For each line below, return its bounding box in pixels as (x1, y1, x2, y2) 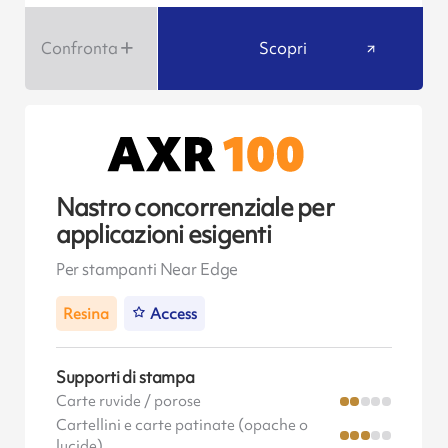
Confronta (40, 36, 118, 59)
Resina (63, 303, 110, 324)
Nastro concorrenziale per (55, 191, 334, 225)
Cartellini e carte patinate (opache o (55, 414, 308, 435)
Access (150, 303, 198, 324)
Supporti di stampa (55, 365, 195, 388)
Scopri (258, 36, 307, 59)
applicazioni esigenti (55, 218, 271, 252)
